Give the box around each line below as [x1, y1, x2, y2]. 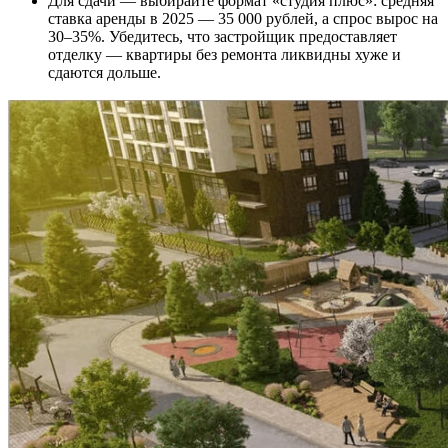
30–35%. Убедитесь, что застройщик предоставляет [48, 27, 397, 45]
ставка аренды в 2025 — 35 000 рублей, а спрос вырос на [48, 9, 438, 27]
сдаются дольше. [48, 63, 161, 81]
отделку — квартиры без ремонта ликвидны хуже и [48, 45, 401, 63]
